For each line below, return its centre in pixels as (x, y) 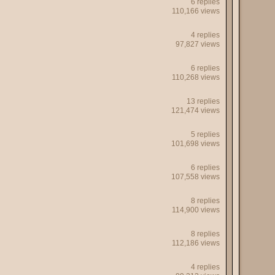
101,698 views (196, 144)
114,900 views (196, 210)
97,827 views (198, 44)
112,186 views (196, 243)
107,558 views (196, 177)
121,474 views (196, 110)
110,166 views (196, 11)
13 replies (203, 101)
